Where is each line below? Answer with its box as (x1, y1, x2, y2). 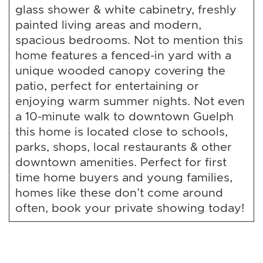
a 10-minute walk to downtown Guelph (15, 109, 234, 123)
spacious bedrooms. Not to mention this (15, 32, 243, 47)
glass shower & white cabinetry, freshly (15, 2, 237, 16)
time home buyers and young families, (15, 170, 232, 184)
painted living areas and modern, (15, 17, 201, 32)
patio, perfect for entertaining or (15, 78, 199, 93)
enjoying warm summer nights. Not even (15, 93, 245, 108)
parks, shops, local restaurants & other (15, 139, 232, 154)
